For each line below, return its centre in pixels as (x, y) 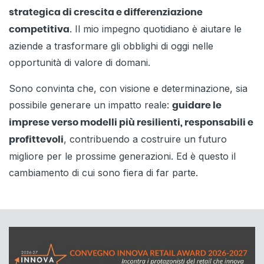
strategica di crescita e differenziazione (106, 13)
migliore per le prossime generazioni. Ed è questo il (122, 156)
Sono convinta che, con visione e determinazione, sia (128, 89)
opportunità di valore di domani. (80, 63)
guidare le (197, 106)
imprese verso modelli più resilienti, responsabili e (131, 123)
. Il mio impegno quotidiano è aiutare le (156, 29)
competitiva (39, 30)
